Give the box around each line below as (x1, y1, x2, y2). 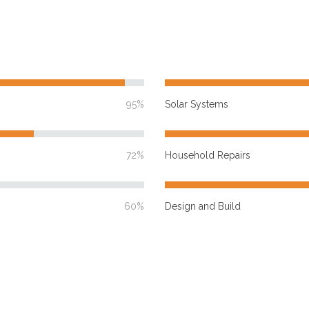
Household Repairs (165, 150, 250, 161)
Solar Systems (165, 99, 228, 110)
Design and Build (165, 201, 241, 212)
